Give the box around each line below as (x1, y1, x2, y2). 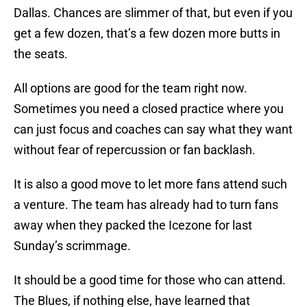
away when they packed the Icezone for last (14, 218, 252, 233)
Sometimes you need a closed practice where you (14, 101, 284, 116)
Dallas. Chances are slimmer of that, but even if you (14, 5, 293, 21)
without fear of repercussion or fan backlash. (14, 143, 256, 158)
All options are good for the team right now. (14, 81, 247, 96)
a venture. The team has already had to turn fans (14, 197, 278, 212)
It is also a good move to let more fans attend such (14, 177, 287, 192)
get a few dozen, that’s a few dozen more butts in (14, 26, 280, 41)
